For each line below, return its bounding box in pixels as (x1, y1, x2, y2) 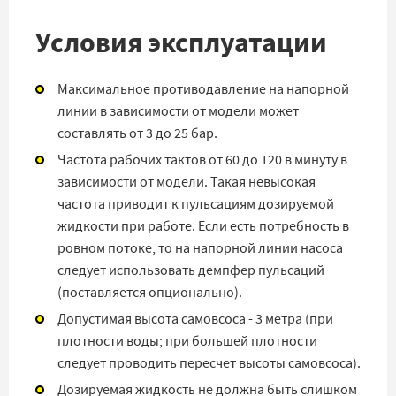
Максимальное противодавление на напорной (57, 80, 349, 98)
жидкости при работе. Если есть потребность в (57, 217, 349, 235)
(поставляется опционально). (57, 283, 242, 301)
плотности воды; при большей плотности (57, 331, 317, 350)
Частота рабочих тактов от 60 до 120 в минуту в (57, 150, 347, 169)
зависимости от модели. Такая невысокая (57, 172, 316, 191)
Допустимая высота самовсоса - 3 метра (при (57, 309, 333, 328)
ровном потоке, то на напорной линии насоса (57, 239, 343, 257)
